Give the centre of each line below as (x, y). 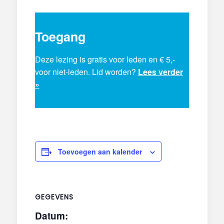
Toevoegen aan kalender (100, 151)
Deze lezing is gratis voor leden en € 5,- (105, 59)
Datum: (51, 215)
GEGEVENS (54, 197)
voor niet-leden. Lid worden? (86, 71)
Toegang (60, 37)
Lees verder (160, 71)
